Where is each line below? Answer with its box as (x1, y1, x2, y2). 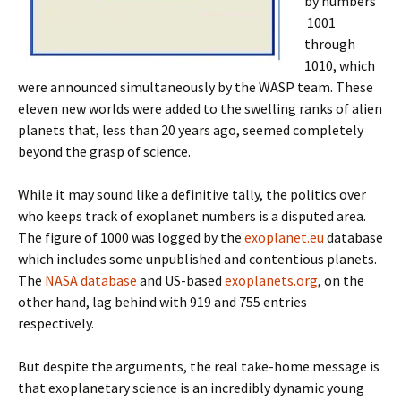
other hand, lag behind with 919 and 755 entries (18, 293, 307, 311)
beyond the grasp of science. (18, 142, 191, 160)
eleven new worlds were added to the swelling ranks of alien (18, 99, 382, 117)
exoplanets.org (225, 271, 318, 289)
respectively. (18, 314, 94, 332)
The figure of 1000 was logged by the (18, 228, 244, 246)
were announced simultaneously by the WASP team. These (18, 78, 373, 96)
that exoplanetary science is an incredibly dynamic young (18, 379, 364, 397)
